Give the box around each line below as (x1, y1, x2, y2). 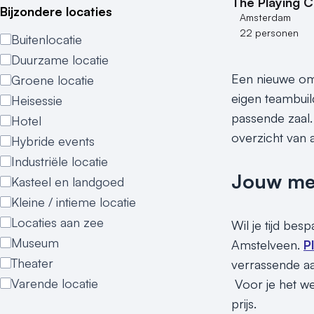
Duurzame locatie (11, 52, 109, 67)
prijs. (231, 296, 257, 312)
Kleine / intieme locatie (11, 194, 136, 210)
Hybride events (11, 133, 95, 149)
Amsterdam (240, 11, 291, 24)
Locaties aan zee (11, 214, 104, 230)
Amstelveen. (231, 237, 303, 253)
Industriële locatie (11, 153, 108, 169)
